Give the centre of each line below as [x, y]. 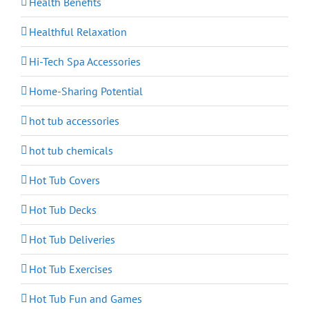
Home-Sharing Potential [86, 91]
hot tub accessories [74, 120]
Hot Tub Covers [64, 180]
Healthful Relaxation [78, 31]
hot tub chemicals [71, 150]
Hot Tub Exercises [71, 269]
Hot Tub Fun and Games [86, 298]
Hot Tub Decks [63, 209]
